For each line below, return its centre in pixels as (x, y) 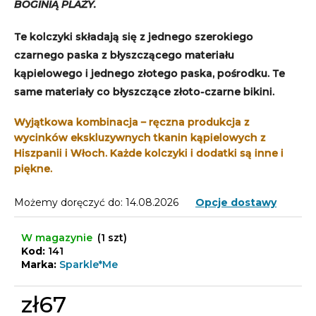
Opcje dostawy (236, 202)
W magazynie (58, 237)
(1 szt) (112, 237)
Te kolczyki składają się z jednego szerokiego (134, 36)
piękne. (35, 168)
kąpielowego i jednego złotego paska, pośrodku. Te (150, 73)
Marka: (40, 264)
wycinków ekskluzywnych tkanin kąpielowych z (140, 137)
